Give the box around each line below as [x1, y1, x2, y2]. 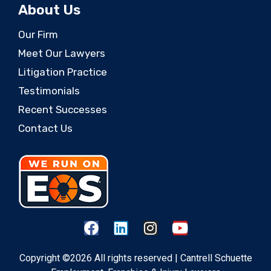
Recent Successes [18, 103, 107, 116]
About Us [18, 1, 80, 19]
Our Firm [18, 28, 58, 41]
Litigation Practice [18, 66, 107, 79]
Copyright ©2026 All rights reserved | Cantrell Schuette [19, 252, 252, 264]
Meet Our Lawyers [18, 47, 105, 60]
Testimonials [18, 85, 80, 97]
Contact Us [18, 122, 73, 135]
